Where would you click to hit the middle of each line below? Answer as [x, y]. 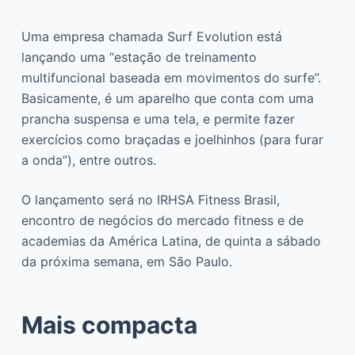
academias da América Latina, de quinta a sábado [171, 240]
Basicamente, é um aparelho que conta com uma [167, 98]
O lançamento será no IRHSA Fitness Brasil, [150, 199]
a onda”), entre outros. [88, 160]
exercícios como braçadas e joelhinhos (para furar [172, 139]
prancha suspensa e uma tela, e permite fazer [158, 118]
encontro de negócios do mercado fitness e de [162, 220]
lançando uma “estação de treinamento [139, 57]
